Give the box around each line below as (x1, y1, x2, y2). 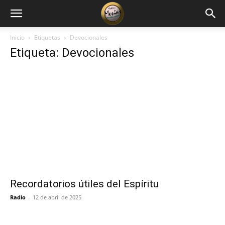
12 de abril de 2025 (33, 193, 81, 201)
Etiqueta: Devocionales (10, 46, 134, 60)
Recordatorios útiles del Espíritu (10, 178, 159, 190)
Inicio (10, 33, 25, 42)
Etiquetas (34, 33, 60, 42)
